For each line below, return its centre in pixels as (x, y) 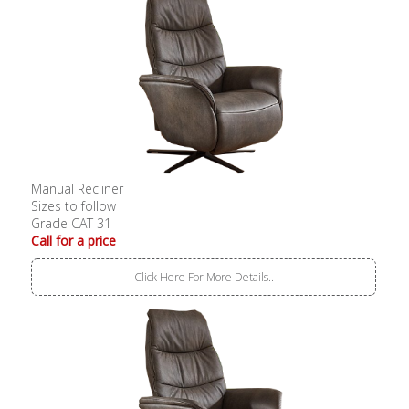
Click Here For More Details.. (204, 277)
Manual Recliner (78, 188)
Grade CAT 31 (72, 223)
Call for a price (74, 240)
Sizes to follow (74, 205)
